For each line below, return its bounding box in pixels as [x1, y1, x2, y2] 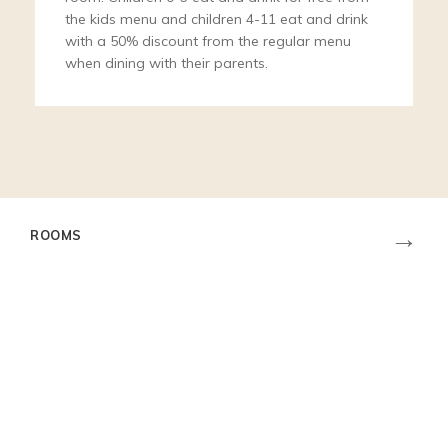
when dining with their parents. [65, 53, 268, 72]
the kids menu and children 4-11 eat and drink [65, 9, 368, 28]
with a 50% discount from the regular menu [65, 31, 351, 50]
